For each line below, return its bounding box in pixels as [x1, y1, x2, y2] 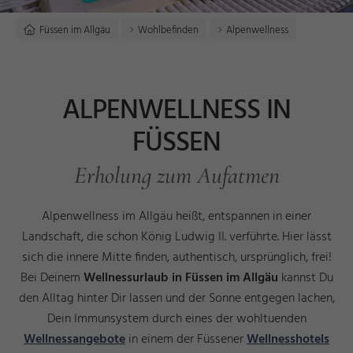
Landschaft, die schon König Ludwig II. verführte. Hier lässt [21, 226, 332, 247]
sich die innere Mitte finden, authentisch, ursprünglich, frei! [21, 247, 332, 268]
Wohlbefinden [138, 21, 199, 39]
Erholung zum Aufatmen [73, 160, 280, 190]
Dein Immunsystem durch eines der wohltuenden [46, 308, 307, 329]
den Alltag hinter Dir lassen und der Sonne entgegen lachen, [18, 288, 335, 309]
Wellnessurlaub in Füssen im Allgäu [83, 267, 278, 288]
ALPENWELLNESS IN [62, 89, 291, 133]
